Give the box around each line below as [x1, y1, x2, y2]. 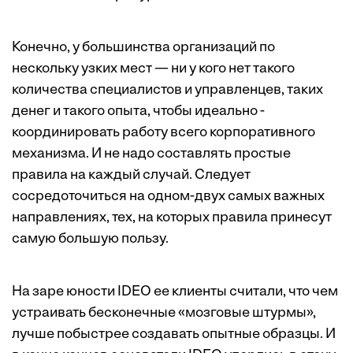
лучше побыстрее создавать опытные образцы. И [12, 327, 336, 342]
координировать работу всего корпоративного [12, 125, 315, 140]
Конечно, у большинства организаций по [12, 40, 275, 55]
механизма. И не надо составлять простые [12, 147, 291, 162]
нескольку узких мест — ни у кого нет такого [12, 61, 295, 76]
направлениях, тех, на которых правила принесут [12, 210, 332, 225]
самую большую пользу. [12, 232, 169, 247]
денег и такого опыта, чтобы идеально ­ [12, 104, 265, 119]
